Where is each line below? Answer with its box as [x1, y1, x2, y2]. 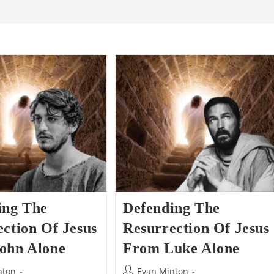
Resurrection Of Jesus [123, 220, 270, 236]
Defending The [123, 199, 220, 216]
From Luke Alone [123, 240, 240, 256]
